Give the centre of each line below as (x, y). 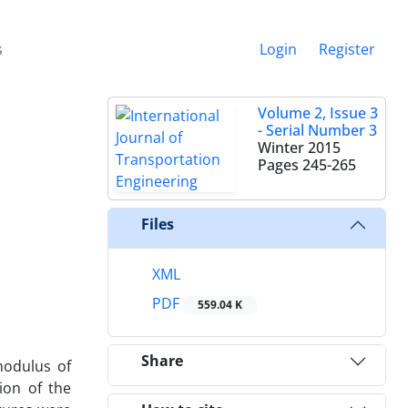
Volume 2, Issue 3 (318, 112)
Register (347, 49)
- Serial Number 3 (317, 130)
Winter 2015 (299, 147)
